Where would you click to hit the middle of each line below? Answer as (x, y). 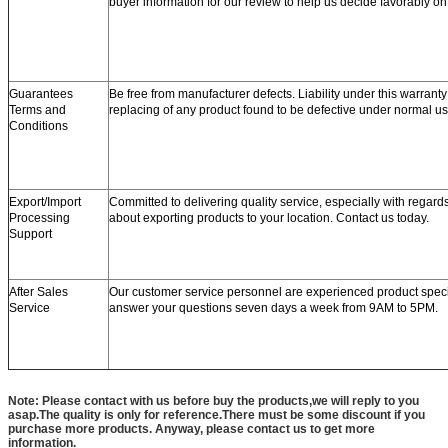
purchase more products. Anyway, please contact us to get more (191, 428)
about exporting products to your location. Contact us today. (269, 217)
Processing (39, 217)
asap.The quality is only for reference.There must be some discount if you (216, 414)
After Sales (38, 291)
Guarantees (41, 93)
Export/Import (45, 201)
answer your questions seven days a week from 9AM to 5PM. (273, 307)
